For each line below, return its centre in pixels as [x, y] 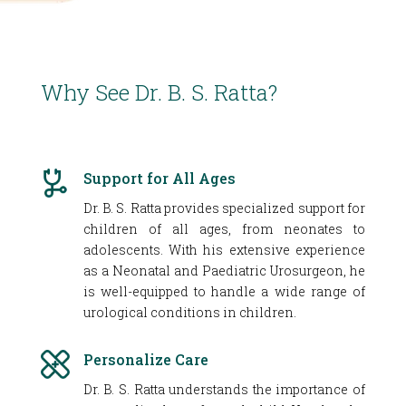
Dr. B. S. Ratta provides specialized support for [224, 208]
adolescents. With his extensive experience [224, 250]
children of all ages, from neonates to [224, 229]
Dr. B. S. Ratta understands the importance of [224, 390]
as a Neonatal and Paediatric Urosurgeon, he [224, 271]
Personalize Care [145, 360]
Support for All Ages [159, 179]
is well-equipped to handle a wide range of [224, 292]
